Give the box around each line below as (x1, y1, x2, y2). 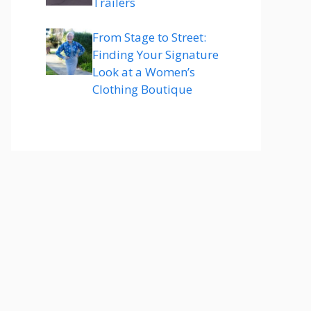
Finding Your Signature (92, 47, 219, 62)
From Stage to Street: (92, 29, 206, 45)
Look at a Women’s (92, 64, 195, 80)
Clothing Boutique (92, 81, 192, 97)
